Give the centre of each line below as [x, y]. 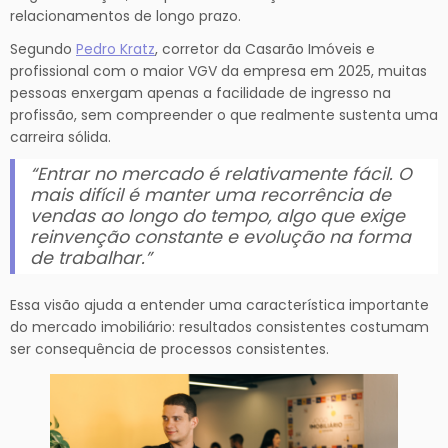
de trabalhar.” [91, 258]
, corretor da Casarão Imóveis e [265, 49]
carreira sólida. [60, 137]
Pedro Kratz [115, 49]
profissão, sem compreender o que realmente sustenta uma [224, 115]
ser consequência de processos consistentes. [169, 349]
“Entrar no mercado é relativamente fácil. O [221, 174]
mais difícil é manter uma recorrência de [210, 195]
